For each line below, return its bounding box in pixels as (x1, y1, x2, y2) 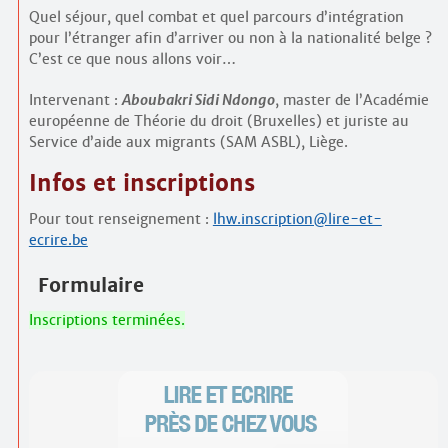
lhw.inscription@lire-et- (212, 209, 382, 228)
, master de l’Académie (274, 90, 429, 109)
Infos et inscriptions (28, 169, 255, 197)
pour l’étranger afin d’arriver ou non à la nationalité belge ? (28, 28, 432, 47)
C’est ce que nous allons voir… (28, 49, 236, 68)
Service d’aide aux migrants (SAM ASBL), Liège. (28, 132, 348, 151)
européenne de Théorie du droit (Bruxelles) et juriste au (28, 111, 409, 130)
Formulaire (38, 272, 145, 297)
